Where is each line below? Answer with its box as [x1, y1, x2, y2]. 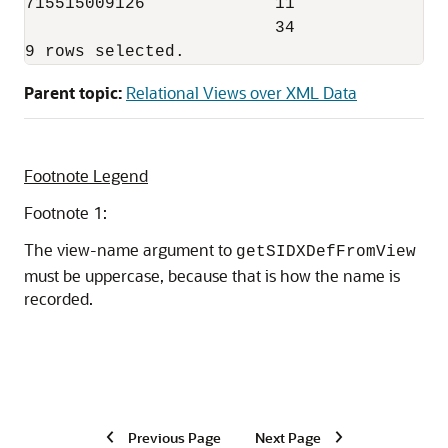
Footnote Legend [24, 165, 148, 187]
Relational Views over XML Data [126, 82, 357, 104]
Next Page [254, 428, 321, 446]
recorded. [24, 288, 93, 310]
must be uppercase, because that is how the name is [24, 265, 400, 287]
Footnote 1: [24, 202, 107, 224]
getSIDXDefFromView [236, 243, 416, 262]
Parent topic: [24, 82, 122, 104]
